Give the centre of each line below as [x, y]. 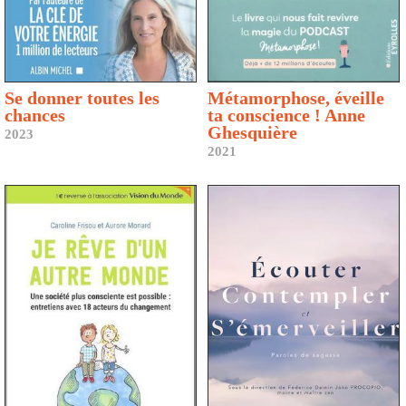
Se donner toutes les [82, 97]
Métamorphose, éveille [296, 97]
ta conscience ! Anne [286, 115]
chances [35, 115]
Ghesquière [252, 132]
